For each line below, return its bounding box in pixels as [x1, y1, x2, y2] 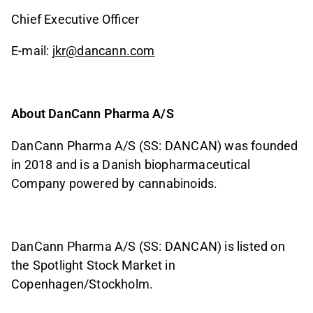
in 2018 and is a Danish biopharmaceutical [11, 156, 251, 172]
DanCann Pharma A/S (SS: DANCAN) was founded [11, 138, 298, 153]
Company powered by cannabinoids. [11, 175, 218, 191]
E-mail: [11, 43, 50, 59]
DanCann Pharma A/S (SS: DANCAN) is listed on [11, 238, 285, 254]
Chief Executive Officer [11, 12, 140, 27]
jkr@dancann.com [52, 43, 155, 59]
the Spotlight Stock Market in [11, 257, 175, 272]
